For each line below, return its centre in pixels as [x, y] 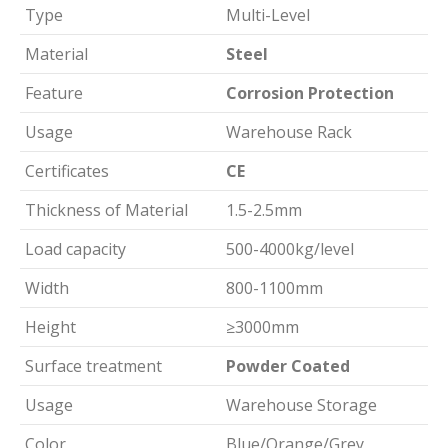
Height [50, 327]
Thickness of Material [106, 210]
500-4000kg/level [290, 249]
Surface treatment [93, 366]
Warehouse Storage [301, 405]
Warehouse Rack [289, 132]
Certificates [67, 171]
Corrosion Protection [310, 93]
